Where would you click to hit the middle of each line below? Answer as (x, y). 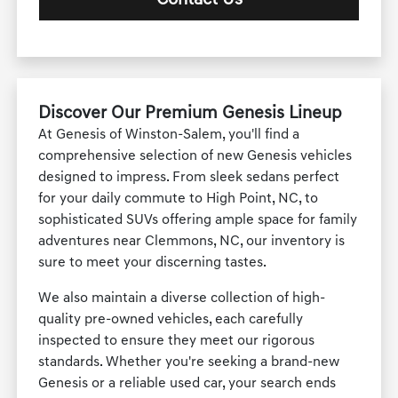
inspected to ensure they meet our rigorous (177, 341)
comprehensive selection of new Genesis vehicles (195, 156)
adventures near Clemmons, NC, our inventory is (192, 241)
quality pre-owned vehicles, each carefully (171, 319)
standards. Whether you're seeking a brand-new (189, 362)
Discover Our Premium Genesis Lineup (191, 113)
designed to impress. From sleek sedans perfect (189, 177)
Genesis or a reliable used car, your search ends (187, 383)
